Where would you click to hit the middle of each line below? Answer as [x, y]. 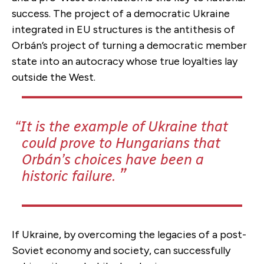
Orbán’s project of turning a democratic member [129, 45]
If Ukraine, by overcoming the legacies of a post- [129, 234]
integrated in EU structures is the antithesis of [123, 29]
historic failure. [70, 176]
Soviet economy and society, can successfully [121, 250]
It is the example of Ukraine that [124, 126]
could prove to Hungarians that [121, 143]
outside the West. [56, 77]
